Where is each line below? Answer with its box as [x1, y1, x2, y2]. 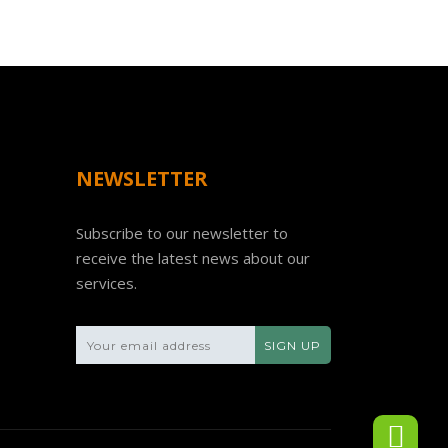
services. [76, 273, 137, 293]
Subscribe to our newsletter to [76, 223, 288, 243]
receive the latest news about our [76, 248, 310, 268]
